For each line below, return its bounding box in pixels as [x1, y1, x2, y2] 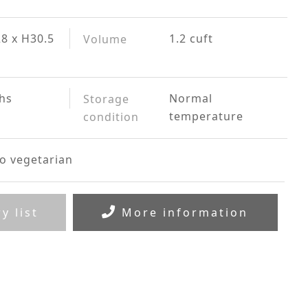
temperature [169, 109, 244, 124]
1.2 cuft [169, 31, 214, 46]
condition [83, 109, 140, 124]
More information [117, 205, 249, 220]
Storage [83, 91, 130, 107]
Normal [169, 91, 213, 106]
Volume [83, 32, 128, 47]
